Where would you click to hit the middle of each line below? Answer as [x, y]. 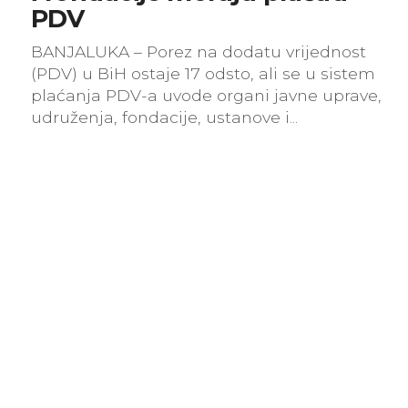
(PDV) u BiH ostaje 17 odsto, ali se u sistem [203, 73]
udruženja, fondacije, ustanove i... [164, 117]
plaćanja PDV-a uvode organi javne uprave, [206, 95]
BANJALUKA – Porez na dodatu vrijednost [199, 51]
